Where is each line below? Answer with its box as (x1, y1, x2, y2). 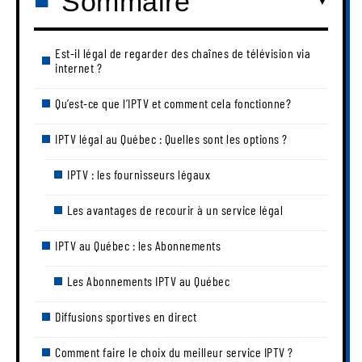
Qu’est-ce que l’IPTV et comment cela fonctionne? (55, 95, 291, 111)
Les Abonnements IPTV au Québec (67, 272, 229, 288)
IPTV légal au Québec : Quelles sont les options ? (55, 130, 288, 146)
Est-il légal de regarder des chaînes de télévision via (55, 44, 310, 61)
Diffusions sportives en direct (55, 308, 196, 324)
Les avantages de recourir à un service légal (67, 201, 283, 217)
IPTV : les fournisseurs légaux (67, 166, 210, 182)
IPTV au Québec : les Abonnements (55, 237, 221, 253)
